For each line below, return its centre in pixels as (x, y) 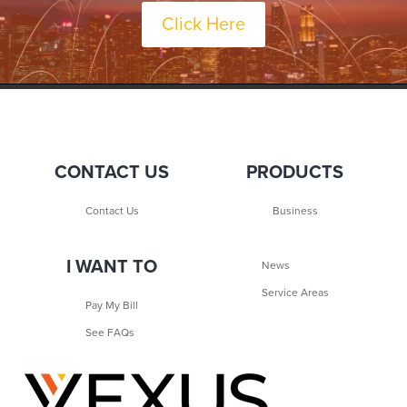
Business (295, 210)
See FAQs (110, 332)
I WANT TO (112, 267)
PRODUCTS (295, 172)
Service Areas (295, 292)
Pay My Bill (112, 305)
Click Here (203, 24)
